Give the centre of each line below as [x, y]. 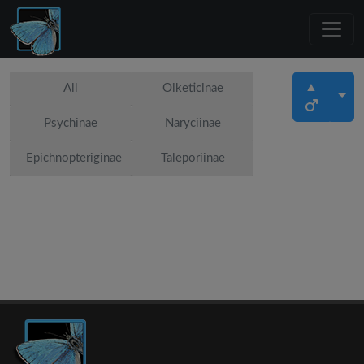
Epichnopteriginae [74, 158]
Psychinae [71, 123]
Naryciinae [193, 123]
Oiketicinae [193, 88]
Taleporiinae [193, 158]
